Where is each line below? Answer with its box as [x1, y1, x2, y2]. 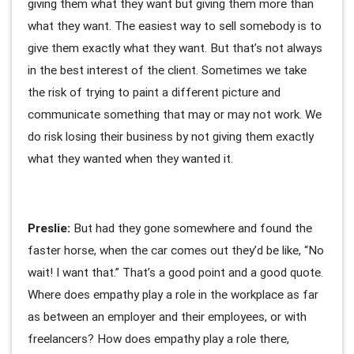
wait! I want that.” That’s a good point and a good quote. [28, 265, 323, 281]
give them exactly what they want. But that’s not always [28, 40, 322, 56]
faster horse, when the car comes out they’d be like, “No [28, 243, 324, 258]
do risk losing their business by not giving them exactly [28, 129, 314, 145]
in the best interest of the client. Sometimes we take [28, 62, 307, 78]
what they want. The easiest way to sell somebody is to [28, 18, 322, 34]
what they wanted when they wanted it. [28, 151, 236, 167]
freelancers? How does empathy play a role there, [28, 331, 289, 347]
